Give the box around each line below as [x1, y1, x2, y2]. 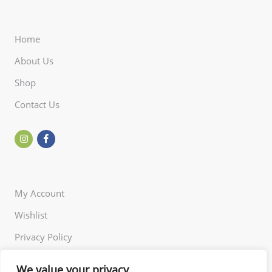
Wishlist [15, 208, 47, 221]
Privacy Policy [15, 230, 72, 243]
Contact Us [15, 98, 59, 110]
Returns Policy [15, 252, 74, 265]
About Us [15, 54, 53, 67]
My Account [15, 186, 64, 199]
